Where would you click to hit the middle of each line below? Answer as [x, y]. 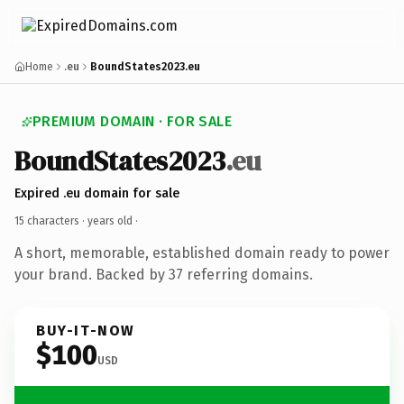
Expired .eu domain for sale [97, 193]
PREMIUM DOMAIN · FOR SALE [132, 121]
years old [110, 220]
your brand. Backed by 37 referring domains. [164, 274]
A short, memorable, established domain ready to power [202, 252]
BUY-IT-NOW [86, 330]
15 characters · [51, 220]
